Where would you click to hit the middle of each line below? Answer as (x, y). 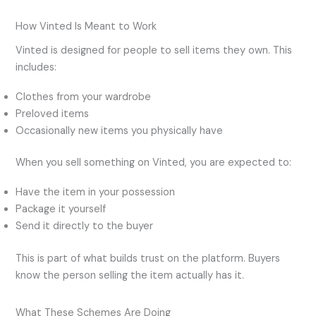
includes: (36, 68)
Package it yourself (61, 209)
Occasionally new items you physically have (120, 130)
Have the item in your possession (96, 192)
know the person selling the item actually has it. (130, 275)
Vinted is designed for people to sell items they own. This (154, 51)
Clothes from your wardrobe (84, 97)
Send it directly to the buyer (85, 226)
